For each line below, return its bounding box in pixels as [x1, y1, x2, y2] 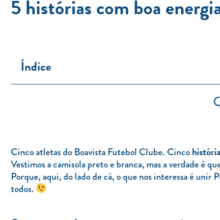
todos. [11, 181, 36, 196]
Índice [21, 57, 51, 76]
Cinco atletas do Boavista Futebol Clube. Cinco [11, 144, 192, 159]
